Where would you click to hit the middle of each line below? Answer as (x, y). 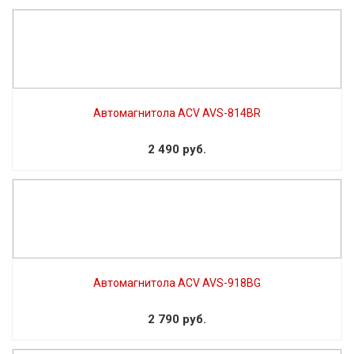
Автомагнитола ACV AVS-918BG (177, 282)
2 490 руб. (177, 149)
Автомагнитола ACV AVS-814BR (177, 113)
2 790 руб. (177, 319)
